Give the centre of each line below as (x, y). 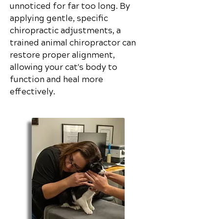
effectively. (33, 92)
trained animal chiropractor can (73, 43)
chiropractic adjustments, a (65, 31)
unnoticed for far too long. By (70, 6)
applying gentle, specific (59, 18)
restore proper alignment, (62, 55)
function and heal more (56, 79)
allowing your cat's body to (64, 67)
